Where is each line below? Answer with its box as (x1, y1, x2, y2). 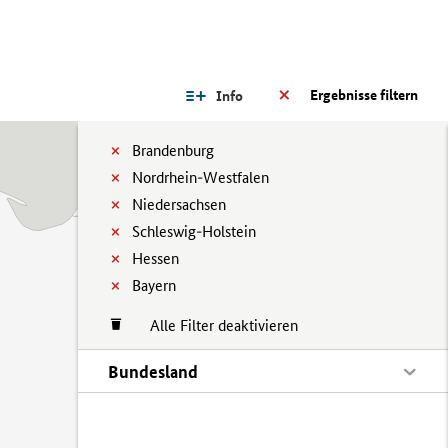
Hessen (132, 249, 179, 268)
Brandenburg (132, 141, 214, 160)
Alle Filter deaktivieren (130, 316, 298, 335)
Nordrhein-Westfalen (132, 168, 269, 187)
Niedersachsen (132, 195, 226, 214)
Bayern (132, 276, 176, 295)
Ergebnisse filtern (310, 86, 418, 104)
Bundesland (108, 361, 198, 382)
